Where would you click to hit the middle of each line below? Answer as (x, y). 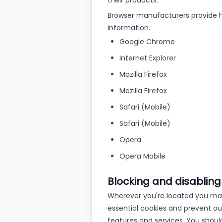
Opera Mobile (142, 156)
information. (129, 28)
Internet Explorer (148, 58)
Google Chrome (147, 42)
